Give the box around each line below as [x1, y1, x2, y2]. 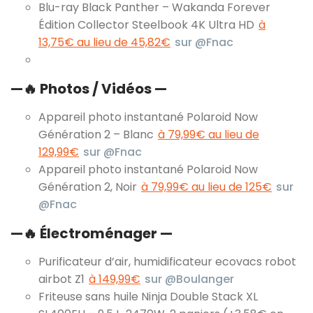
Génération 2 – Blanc [38, 126, 156, 143]
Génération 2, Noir [38, 178, 140, 195]
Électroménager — [40, 223, 173, 243]
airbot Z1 [38, 270, 87, 287]
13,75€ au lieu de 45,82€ [38, 34, 170, 50]
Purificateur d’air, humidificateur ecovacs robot [38, 253, 296, 270]
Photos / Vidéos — [40, 78, 167, 99]
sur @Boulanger [145, 270, 234, 287]
